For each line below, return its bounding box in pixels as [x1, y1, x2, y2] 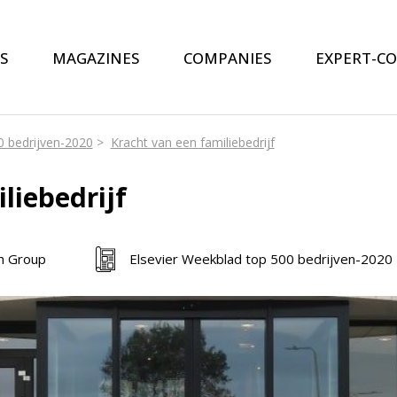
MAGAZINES [51, 47, 139, 68]
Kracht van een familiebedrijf [110, 134, 275, 151]
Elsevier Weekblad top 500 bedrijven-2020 [128, 250, 393, 269]
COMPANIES [183, 47, 271, 68]
